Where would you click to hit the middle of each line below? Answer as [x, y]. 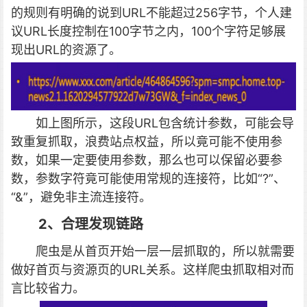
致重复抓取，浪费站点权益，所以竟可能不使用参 [147, 142]
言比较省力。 [48, 288]
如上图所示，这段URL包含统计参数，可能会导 [165, 123]
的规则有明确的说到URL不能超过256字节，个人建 [151, 13]
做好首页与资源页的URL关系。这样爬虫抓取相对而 [152, 270]
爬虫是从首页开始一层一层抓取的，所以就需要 [165, 251]
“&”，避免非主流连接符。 [81, 197]
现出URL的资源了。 [66, 50]
